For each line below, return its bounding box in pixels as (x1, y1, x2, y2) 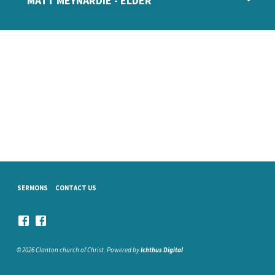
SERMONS (17, 183, 48, 192)
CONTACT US (55, 183, 97, 192)
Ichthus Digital (140, 246, 183, 254)
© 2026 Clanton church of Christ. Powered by (16, 246, 141, 254)
